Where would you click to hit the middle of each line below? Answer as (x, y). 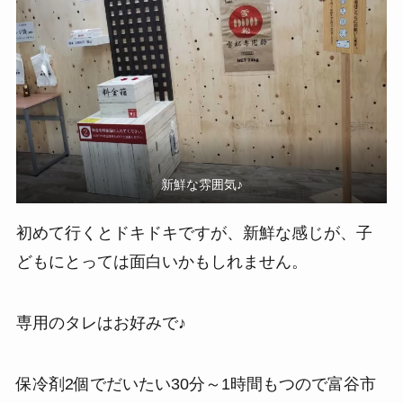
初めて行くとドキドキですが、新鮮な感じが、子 (194, 233)
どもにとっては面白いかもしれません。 (161, 262)
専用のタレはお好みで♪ (101, 323)
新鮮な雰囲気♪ (201, 184)
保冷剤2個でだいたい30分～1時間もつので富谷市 (196, 385)
